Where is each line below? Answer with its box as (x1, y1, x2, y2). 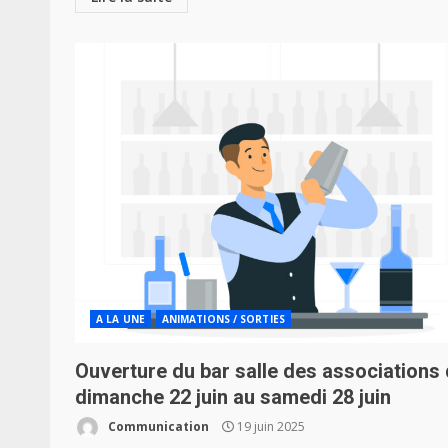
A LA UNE (96, 312, 145, 326)
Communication (105, 417, 209, 435)
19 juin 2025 (234, 417, 305, 435)
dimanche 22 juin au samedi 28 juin (75, 385, 391, 409)
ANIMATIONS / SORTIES (161, 312, 285, 326)
